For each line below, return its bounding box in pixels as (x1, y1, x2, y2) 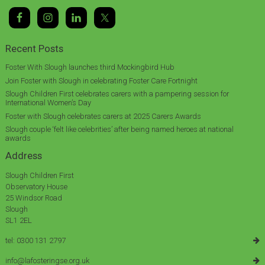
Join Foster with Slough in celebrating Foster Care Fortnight (5, 76, 199, 85)
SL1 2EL (5, 216, 32, 225)
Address (5, 150, 42, 161)
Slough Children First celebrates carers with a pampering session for (5, 89, 229, 99)
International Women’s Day (5, 98, 91, 108)
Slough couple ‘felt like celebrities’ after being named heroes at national (5, 124, 234, 134)
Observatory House (5, 182, 67, 192)
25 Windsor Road (5, 193, 62, 203)
